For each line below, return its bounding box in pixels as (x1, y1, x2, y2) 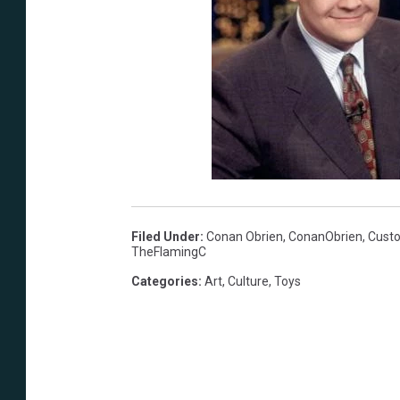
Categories (131, 274, 198, 289)
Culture (228, 274, 269, 289)
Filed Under (131, 229, 200, 245)
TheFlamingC (131, 245, 206, 260)
